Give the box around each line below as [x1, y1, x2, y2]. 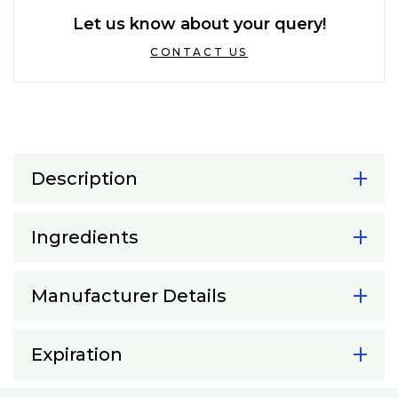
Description [31, 168, 138, 190]
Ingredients [31, 227, 139, 249]
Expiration [31, 344, 123, 366]
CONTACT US [150, 45, 248, 60]
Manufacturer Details [31, 285, 227, 307]
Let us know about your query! [72, 14, 326, 35]
